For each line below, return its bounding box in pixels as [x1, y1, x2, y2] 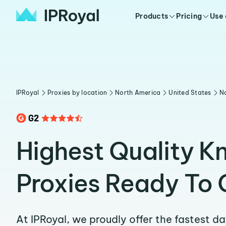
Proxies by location [47, 89, 107, 96]
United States [168, 89, 211, 96]
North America [115, 89, 161, 96]
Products [135, 12, 168, 21]
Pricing [176, 12, 202, 21]
